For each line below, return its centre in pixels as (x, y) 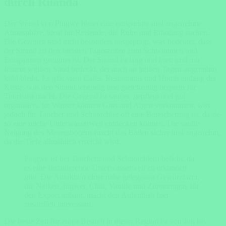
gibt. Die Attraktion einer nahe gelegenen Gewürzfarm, (112, 177)
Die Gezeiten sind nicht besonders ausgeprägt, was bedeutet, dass (108, 42)
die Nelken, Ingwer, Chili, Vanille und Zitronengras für (111, 186)
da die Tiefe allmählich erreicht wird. (62, 142)
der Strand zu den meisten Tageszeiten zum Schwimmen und (101, 51)
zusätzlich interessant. (59, 204)
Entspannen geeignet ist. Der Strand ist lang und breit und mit (102, 60)
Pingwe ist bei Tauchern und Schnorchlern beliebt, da (109, 159)
